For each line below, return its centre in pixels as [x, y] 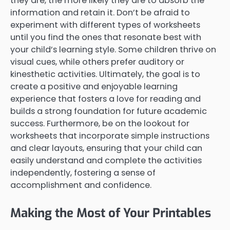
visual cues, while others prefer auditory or [97, 62]
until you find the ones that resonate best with [106, 37]
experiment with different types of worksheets [105, 25]
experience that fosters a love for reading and [106, 99]
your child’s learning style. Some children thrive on [113, 49]
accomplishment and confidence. [81, 185]
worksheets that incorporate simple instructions [110, 136]
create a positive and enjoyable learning [94, 86]
